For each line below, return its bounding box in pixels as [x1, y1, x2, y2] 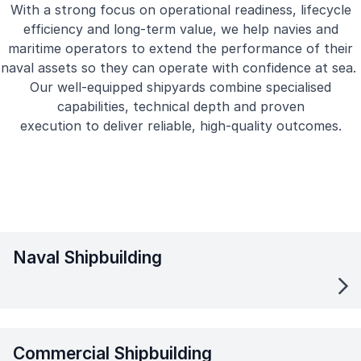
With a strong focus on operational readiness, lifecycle [10, 2, 351, 18]
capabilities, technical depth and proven [56, 98, 305, 114]
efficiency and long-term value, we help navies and [23, 21, 338, 37]
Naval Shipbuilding [13, 247, 162, 268]
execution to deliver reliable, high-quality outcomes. [19, 118, 342, 134]
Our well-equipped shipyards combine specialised [30, 79, 331, 95]
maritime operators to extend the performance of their [8, 40, 353, 56]
